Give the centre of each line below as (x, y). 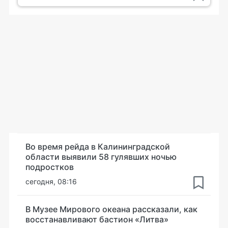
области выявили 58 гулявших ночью (101, 157)
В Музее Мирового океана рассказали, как (111, 209)
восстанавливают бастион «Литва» (97, 219)
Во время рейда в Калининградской (98, 147)
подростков (50, 167)
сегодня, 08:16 (51, 181)
